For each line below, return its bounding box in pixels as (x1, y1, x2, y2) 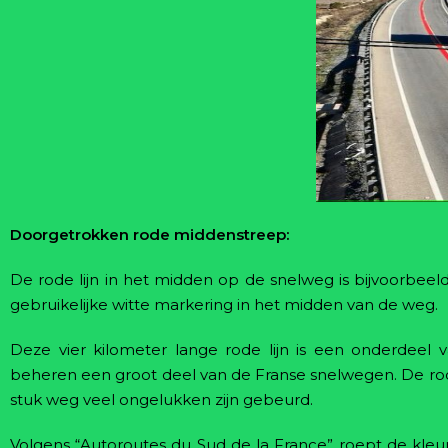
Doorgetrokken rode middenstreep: (10, 225, 289, 244)
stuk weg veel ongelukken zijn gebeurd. (10, 390, 313, 409)
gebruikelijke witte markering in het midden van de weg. (10, 295, 442, 314)
